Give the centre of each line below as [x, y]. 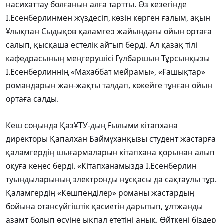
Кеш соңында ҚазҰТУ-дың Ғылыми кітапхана [92, 126]
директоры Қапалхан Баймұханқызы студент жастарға [111, 139]
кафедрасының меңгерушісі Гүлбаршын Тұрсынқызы [108, 58]
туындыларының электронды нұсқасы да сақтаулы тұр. [111, 179]
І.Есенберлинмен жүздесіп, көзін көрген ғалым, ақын [108, 18]
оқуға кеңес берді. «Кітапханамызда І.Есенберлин [101, 166]
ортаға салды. [32, 99]
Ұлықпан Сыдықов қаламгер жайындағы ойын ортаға [109, 32]
